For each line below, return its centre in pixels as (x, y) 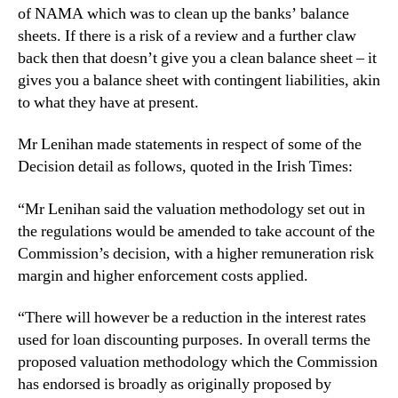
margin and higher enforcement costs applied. (163, 275)
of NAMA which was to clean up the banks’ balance (183, 13)
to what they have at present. (108, 102)
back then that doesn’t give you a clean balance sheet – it (197, 58)
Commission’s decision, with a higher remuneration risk (196, 253)
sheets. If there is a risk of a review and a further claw (187, 36)
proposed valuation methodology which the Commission (198, 362)
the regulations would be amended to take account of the (196, 231)
